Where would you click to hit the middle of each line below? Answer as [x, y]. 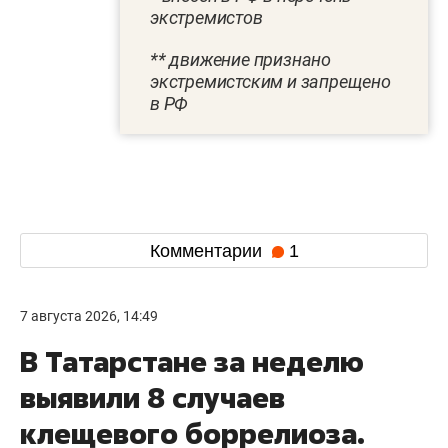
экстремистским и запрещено [270, 82]
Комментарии [208, 250]
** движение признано [241, 60]
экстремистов [206, 18]
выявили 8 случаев [152, 398]
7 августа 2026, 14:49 [89, 316]
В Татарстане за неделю [192, 362]
